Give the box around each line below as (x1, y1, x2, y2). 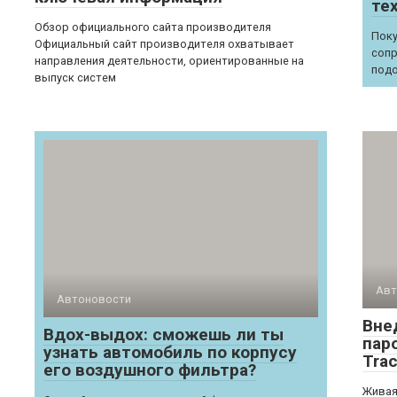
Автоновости (57, 292, 131, 306)
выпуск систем (35, 71, 116, 84)
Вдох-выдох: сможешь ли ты (43, 324, 284, 345)
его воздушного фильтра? (43, 360, 256, 380)
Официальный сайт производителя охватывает (35, 37, 294, 51)
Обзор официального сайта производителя (35, 20, 271, 34)
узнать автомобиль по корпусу (43, 342, 297, 362)
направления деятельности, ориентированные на (35, 54, 304, 67)
